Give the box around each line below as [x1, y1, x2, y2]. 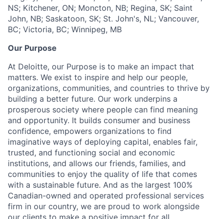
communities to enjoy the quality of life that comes [8, 169, 197, 179]
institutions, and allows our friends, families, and [8, 158, 186, 169]
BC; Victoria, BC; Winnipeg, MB [8, 24, 122, 35]
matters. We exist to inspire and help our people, [8, 72, 188, 83]
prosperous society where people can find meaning [8, 105, 198, 115]
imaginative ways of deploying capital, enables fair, [8, 137, 197, 147]
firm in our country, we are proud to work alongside [8, 201, 199, 212]
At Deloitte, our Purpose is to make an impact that [8, 62, 194, 72]
